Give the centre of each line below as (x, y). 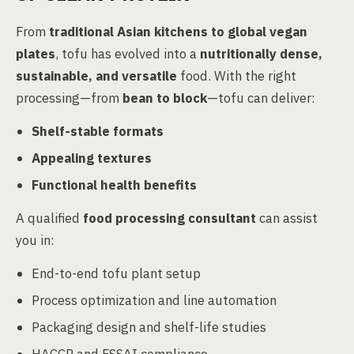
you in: (35, 240)
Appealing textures (92, 158)
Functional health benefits (114, 185)
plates (36, 53)
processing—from (69, 98)
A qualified (49, 218)
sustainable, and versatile (96, 75)
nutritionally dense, (261, 53)
